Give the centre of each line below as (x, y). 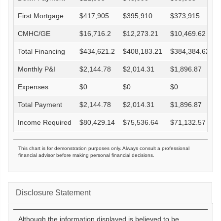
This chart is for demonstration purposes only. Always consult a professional (104, 148)
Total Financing (41, 51)
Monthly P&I (37, 69)
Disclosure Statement (53, 192)
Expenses (33, 87)
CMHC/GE (34, 34)
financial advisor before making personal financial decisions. (86, 155)
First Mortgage (41, 16)
